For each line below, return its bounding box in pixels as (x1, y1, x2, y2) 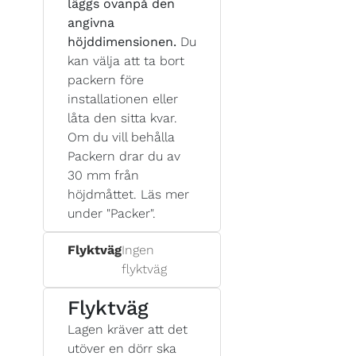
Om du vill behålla (68, 129, 175, 145)
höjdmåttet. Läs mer (68, 186, 189, 202)
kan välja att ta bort (68, 52, 184, 68)
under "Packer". (68, 205, 156, 221)
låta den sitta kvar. (68, 110, 177, 126)
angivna (68, 14, 114, 30)
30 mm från (68, 167, 139, 183)
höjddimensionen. (68, 33, 176, 49)
